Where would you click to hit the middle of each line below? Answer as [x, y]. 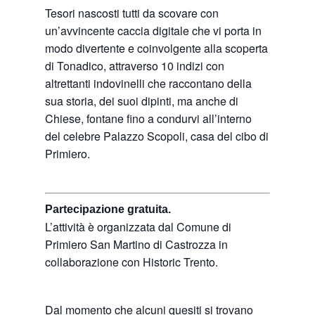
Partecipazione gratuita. [108, 209]
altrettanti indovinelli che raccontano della [149, 83]
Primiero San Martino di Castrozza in [137, 244]
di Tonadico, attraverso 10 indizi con [135, 66]
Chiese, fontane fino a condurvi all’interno [149, 118]
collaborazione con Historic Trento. [132, 262]
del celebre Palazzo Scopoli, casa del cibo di [157, 136]
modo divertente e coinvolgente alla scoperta [157, 48]
